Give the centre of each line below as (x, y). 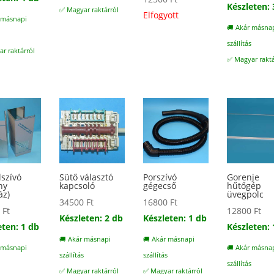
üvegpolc (246, 194)
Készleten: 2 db (91, 218)
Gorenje (243, 177)
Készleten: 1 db (175, 218)
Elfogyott (161, 15)
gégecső (160, 186)
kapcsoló (77, 186)
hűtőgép (244, 186)
